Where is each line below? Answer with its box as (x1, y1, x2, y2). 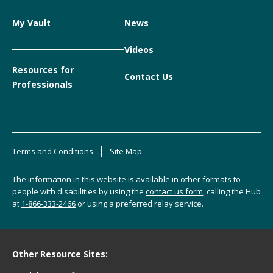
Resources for (12, 63, 74, 76)
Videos (124, 43, 154, 55)
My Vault (12, 16, 51, 29)
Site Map (110, 145, 142, 157)
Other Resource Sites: (12, 247, 108, 260)
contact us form (146, 185, 203, 197)
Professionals (12, 78, 73, 90)
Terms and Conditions (12, 145, 93, 157)
